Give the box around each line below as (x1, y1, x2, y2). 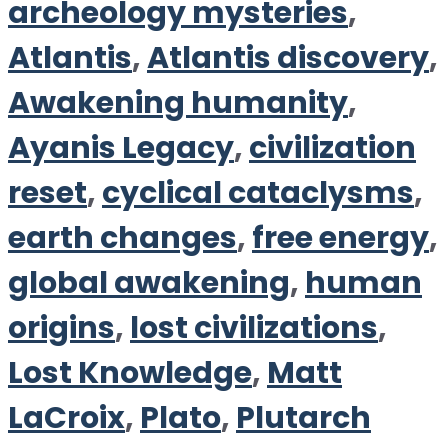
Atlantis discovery (147, 37, 429, 79)
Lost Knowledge (8, 352, 252, 394)
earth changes (8, 217, 237, 259)
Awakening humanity (8, 82, 348, 124)
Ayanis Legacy (8, 127, 234, 169)
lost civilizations (130, 307, 378, 349)
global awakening (8, 262, 290, 304)
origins (8, 307, 115, 349)
